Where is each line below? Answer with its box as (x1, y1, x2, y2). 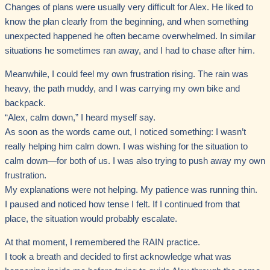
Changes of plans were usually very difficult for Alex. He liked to (5, 2, 253, 13)
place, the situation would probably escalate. (5, 214, 177, 224)
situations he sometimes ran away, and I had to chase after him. (5, 46, 255, 56)
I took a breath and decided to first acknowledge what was (5, 251, 231, 262)
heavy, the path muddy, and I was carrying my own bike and (5, 84, 240, 94)
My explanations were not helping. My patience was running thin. (5, 185, 257, 195)
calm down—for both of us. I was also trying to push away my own (5, 156, 265, 166)
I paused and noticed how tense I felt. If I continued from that (5, 199, 240, 210)
